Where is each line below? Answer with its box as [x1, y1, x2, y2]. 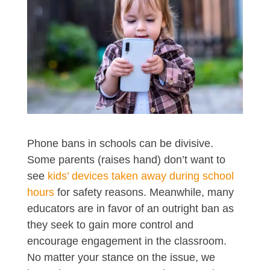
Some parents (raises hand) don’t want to [27, 153, 225, 166]
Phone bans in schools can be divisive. [27, 137, 213, 149]
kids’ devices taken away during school [47, 169, 234, 182]
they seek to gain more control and [27, 218, 193, 231]
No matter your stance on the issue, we [27, 251, 215, 263]
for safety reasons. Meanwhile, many [54, 186, 234, 198]
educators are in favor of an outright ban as [27, 202, 234, 215]
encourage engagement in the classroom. [27, 234, 230, 247]
